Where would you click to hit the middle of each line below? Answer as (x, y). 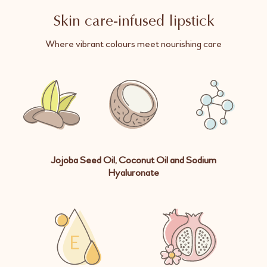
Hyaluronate (133, 173)
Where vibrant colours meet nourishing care (133, 44)
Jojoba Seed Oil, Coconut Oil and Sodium (133, 160)
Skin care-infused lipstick (133, 22)
